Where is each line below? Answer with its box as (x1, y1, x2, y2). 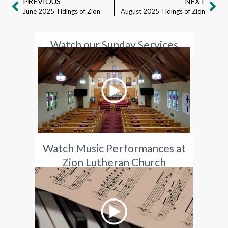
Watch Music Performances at (42, 141, 186, 155)
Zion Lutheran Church (62, 156, 166, 169)
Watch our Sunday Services (50, 38, 178, 51)
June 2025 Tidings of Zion (23, 7, 100, 16)
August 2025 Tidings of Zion (121, 7, 205, 16)
